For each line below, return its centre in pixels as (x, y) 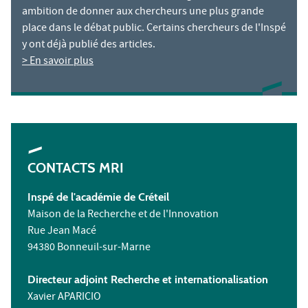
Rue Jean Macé (62, 231)
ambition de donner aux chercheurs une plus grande (143, 12)
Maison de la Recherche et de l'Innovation (123, 215)
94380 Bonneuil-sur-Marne (89, 248)
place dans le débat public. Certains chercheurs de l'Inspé (154, 29)
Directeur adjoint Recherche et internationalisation (148, 279)
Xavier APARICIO (64, 297)
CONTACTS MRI (76, 167)
